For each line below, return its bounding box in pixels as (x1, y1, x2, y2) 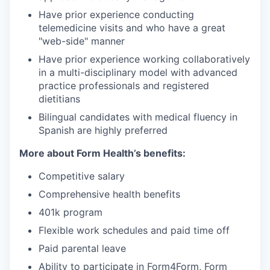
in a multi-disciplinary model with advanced (39, 66, 237, 78)
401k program (39, 206, 102, 218)
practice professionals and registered (39, 80, 209, 92)
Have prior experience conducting (39, 8, 194, 20)
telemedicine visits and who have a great (39, 22, 225, 34)
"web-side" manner (39, 35, 125, 47)
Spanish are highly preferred (39, 124, 168, 136)
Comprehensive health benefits (39, 188, 180, 200)
